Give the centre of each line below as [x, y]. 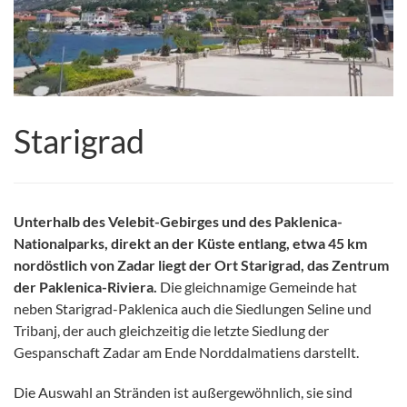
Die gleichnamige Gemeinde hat [257, 286]
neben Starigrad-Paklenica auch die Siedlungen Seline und [193, 308]
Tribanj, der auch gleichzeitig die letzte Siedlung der [171, 330]
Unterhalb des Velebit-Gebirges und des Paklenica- [178, 221]
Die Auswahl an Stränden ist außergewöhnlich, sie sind [183, 392]
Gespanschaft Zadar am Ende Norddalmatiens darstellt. [186, 352]
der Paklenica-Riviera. [85, 286]
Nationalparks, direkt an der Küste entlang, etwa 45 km [190, 243]
